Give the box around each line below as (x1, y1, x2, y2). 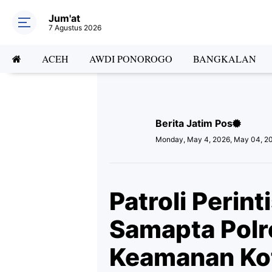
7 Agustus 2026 (49, 23, 101, 32)
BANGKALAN (193, 52, 256, 65)
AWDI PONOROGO (89, 52, 172, 65)
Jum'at (49, 12, 80, 24)
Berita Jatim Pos (155, 117, 233, 129)
